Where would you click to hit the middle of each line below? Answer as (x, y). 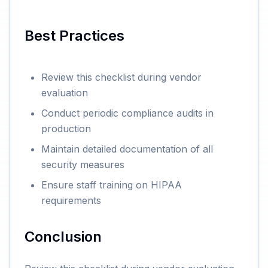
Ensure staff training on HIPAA (112, 185)
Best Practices (74, 36)
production (66, 129)
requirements (71, 200)
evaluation (65, 93)
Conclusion (63, 237)
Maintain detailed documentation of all (127, 149)
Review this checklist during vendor (121, 77)
